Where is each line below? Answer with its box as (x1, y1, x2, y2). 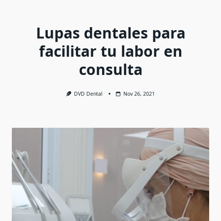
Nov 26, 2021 (123, 90, 155, 97)
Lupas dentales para (36, 23, 185, 43)
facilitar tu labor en (38, 41, 183, 61)
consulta (78, 59, 143, 79)
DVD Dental (74, 90, 103, 97)
